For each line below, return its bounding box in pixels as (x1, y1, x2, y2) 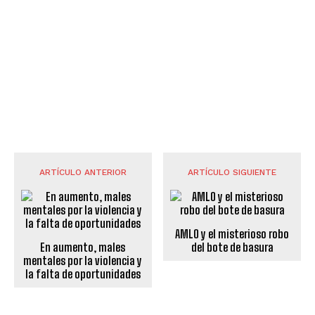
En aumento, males (40, 240, 126, 254)
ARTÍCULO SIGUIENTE (188, 167, 277, 177)
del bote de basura (191, 240, 274, 254)
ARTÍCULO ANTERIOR (39, 167, 127, 177)
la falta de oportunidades (25, 266, 141, 281)
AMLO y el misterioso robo (175, 226, 290, 240)
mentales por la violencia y (23, 253, 143, 267)
